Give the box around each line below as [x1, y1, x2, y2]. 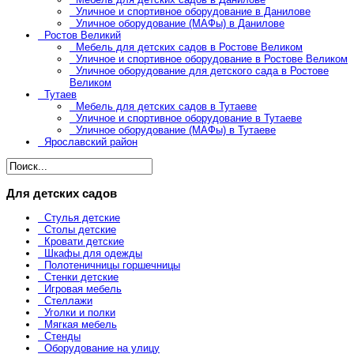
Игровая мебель [44, 283, 122, 296]
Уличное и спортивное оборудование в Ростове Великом [76, 52, 348, 65]
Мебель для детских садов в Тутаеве [76, 100, 257, 112]
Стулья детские [44, 212, 120, 224]
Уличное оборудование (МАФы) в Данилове [76, 17, 284, 29]
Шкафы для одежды [44, 247, 142, 260]
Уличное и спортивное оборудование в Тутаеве [76, 111, 302, 124]
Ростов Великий [44, 28, 121, 41]
